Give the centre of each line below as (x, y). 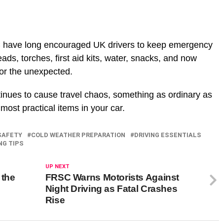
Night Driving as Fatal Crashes (111, 189)
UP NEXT (57, 167)
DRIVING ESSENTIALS (168, 135)
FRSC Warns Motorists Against (112, 178)
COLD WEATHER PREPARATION (78, 135)
